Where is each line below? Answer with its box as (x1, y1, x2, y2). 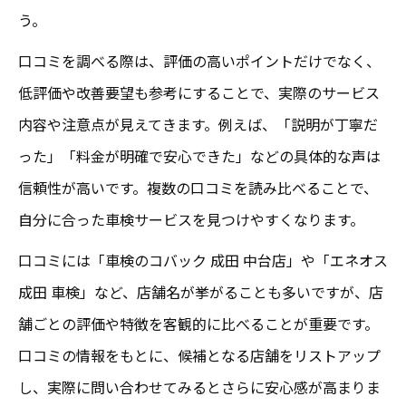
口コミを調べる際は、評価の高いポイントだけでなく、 (18, 49, 381, 72)
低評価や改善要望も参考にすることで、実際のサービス (18, 81, 380, 103)
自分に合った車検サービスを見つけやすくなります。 (18, 208, 364, 230)
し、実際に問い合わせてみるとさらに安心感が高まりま (18, 375, 381, 398)
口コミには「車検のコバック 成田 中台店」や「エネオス (18, 248, 388, 271)
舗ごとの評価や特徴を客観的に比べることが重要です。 (18, 312, 379, 334)
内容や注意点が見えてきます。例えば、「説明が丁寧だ (18, 112, 378, 135)
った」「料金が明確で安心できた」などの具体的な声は (18, 144, 381, 167)
